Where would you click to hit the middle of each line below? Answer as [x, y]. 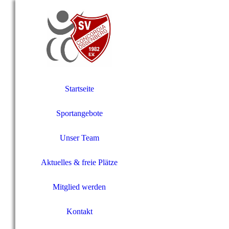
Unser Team [79, 138]
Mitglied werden [79, 187]
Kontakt [79, 211]
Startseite [79, 89]
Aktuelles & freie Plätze [79, 162]
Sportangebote [79, 113]
